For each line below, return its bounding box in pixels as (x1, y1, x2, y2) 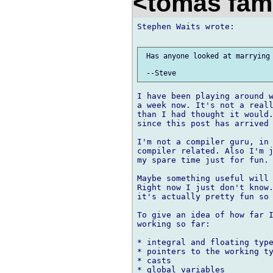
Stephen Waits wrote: (137, 21, 235, 31)
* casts (137, 256, 171, 266)
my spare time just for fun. (137, 155, 269, 165)
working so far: (137, 219, 210, 229)
